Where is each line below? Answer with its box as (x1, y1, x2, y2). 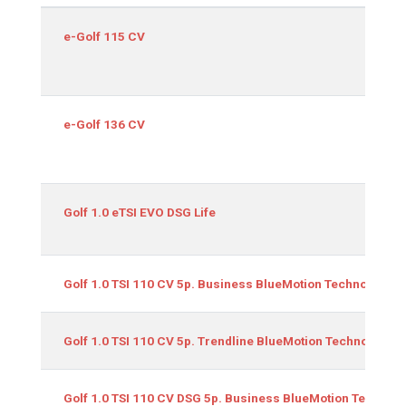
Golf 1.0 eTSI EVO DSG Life (63, 204, 216, 219)
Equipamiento (52, 9, 122, 23)
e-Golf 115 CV (63, 28, 145, 43)
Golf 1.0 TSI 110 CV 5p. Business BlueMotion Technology (63, 275, 392, 291)
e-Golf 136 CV (63, 116, 145, 131)
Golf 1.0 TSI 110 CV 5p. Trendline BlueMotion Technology (63, 333, 393, 348)
